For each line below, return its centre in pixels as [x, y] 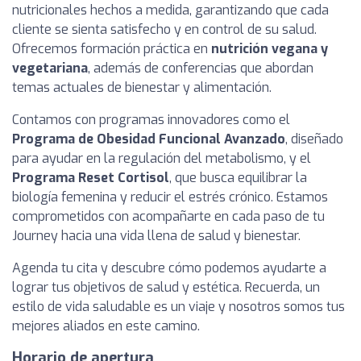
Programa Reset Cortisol [91, 178]
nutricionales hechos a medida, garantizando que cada [170, 10]
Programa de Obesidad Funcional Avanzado [149, 139]
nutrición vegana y [270, 49]
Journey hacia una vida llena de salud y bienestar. [156, 236]
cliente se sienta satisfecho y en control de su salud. [164, 29]
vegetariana [50, 68]
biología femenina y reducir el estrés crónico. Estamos [170, 197]
